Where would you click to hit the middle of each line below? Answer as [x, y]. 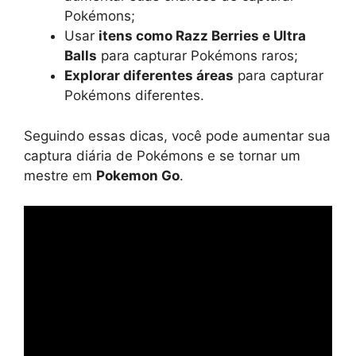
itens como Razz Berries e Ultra [202, 36]
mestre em [60, 175]
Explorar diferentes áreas [149, 76]
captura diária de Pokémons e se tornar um [162, 155]
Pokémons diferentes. [134, 96]
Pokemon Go [138, 175]
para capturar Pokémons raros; [197, 56]
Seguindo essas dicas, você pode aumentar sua [177, 135]
